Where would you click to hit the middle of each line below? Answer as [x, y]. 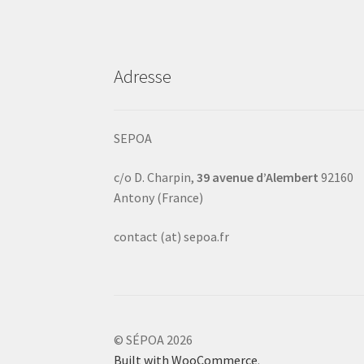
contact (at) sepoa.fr [172, 236]
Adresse [143, 76]
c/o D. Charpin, [156, 177]
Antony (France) [159, 197]
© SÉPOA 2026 [154, 339]
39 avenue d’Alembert [258, 177]
